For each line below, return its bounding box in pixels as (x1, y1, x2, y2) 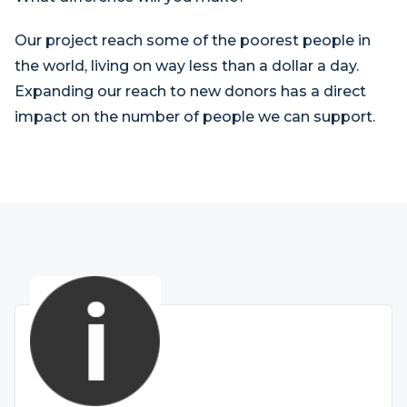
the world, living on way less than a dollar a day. (15, 57, 362, 74)
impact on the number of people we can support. (15, 108, 379, 125)
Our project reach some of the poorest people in (15, 32, 371, 49)
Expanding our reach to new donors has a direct (15, 83, 366, 100)
